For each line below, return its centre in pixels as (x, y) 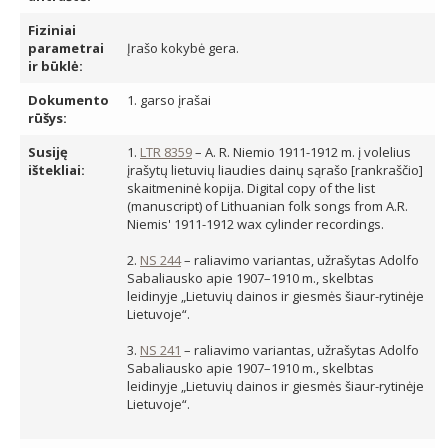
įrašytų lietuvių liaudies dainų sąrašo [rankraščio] (275, 170)
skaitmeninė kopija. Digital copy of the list (251, 188)
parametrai (66, 48)
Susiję (48, 152)
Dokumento (68, 100)
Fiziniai (52, 30)
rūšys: (47, 118)
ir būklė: (55, 66)
